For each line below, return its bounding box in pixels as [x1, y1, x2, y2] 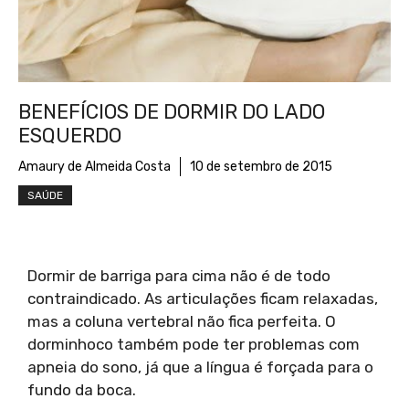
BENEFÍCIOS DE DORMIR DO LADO [18, 100, 325, 125]
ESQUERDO [18, 123, 121, 149]
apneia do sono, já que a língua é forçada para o [27, 358, 373, 377]
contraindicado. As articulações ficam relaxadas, [27, 289, 378, 309]
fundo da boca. [27, 381, 136, 400]
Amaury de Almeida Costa [18, 159, 171, 175]
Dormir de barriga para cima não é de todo [27, 267, 330, 286]
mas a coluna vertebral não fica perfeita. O [27, 312, 336, 331]
